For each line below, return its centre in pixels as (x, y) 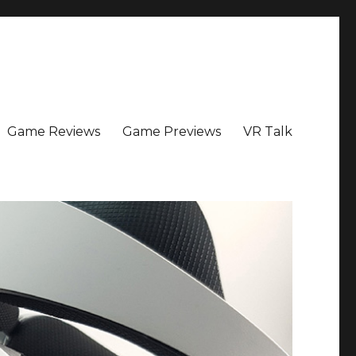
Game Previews (171, 131)
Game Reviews (53, 131)
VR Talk (267, 131)
